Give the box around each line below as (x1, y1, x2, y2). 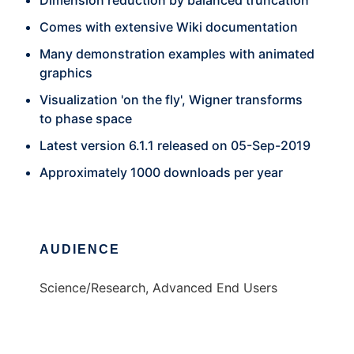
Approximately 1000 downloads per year (40, 164, 283, 180)
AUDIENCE (40, 243, 120, 256)
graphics (40, 65, 92, 81)
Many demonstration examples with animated (40, 46, 314, 62)
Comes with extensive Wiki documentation (40, 19, 298, 35)
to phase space (40, 111, 132, 126)
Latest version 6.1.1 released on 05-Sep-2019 (40, 137, 311, 153)
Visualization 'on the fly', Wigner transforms (40, 92, 303, 107)
